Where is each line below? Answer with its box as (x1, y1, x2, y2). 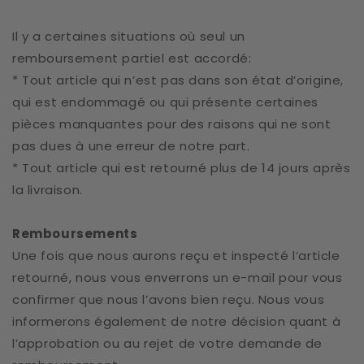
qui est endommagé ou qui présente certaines (12, 93, 318, 110)
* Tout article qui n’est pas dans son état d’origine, (12, 71, 344, 89)
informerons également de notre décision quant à (12, 313, 341, 330)
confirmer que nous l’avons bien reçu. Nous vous (12, 291, 325, 308)
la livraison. (12, 181, 83, 198)
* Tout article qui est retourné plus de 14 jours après (12, 159, 351, 176)
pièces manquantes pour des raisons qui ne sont (12, 115, 331, 132)
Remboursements (12, 225, 141, 242)
